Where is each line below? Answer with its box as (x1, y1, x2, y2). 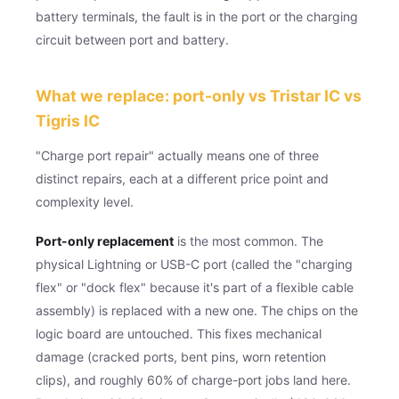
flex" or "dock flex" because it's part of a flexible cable (36, 279, 354, 295)
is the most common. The (174, 232, 323, 248)
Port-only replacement (36, 232, 174, 248)
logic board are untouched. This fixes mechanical (36, 325, 322, 341)
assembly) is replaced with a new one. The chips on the (36, 302, 358, 318)
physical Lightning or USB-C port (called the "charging (36, 256, 353, 272)
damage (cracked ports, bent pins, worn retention (36, 348, 326, 364)
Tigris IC (36, 110, 100, 130)
